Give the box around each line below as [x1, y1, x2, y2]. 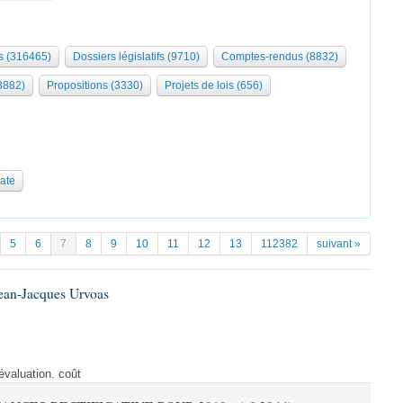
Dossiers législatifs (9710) [73, 50, 200, 63]
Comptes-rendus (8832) [221, 50, 338, 63]
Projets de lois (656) [165, 79, 263, 92]
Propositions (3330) [47, 79, 143, 92]
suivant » [317, 237, 361, 250]
